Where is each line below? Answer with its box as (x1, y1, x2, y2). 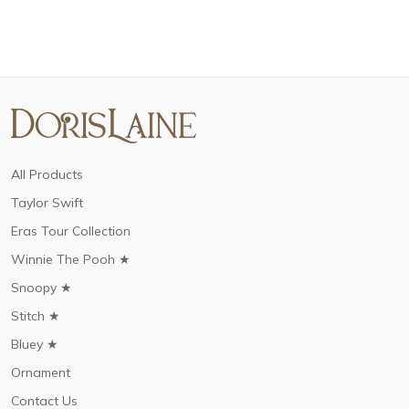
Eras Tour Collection (11, 223, 131, 239)
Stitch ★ (11, 308, 60, 324)
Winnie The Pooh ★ (11, 251, 131, 267)
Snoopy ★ (11, 279, 72, 296)
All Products (11, 166, 83, 183)
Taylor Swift (11, 194, 83, 211)
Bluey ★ (11, 336, 58, 352)
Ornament (11, 364, 70, 381)
